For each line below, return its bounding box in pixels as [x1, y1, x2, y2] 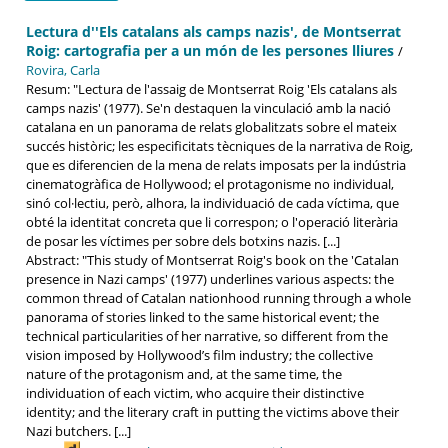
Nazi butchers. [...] [26, 421, 131, 440]
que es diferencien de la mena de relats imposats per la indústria [26, 155, 406, 174]
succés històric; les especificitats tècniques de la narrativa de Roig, [26, 136, 413, 155]
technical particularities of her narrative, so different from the [26, 326, 388, 345]
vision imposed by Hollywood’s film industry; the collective [26, 345, 373, 364]
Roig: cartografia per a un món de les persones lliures [26, 40, 398, 60]
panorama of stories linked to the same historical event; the [26, 307, 379, 326]
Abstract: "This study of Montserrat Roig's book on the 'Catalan [26, 250, 399, 269]
